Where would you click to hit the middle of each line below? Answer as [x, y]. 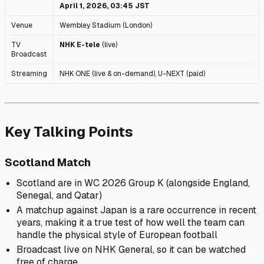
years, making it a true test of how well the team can [131, 222]
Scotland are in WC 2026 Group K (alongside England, [133, 183]
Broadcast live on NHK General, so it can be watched [131, 249]
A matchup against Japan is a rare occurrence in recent [136, 210]
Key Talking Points [69, 131]
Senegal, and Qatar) [59, 195]
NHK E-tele [80, 44]
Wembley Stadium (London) [106, 25]
